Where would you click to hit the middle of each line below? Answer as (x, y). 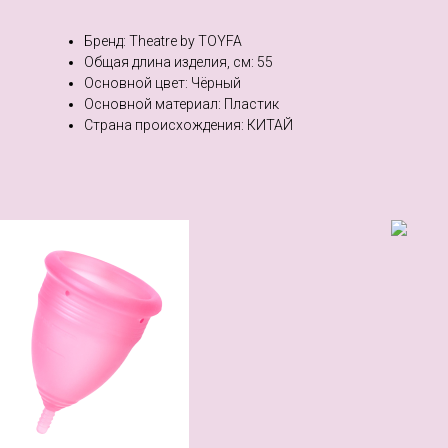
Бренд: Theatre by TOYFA (163, 41)
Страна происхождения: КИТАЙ (188, 125)
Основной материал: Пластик (181, 104)
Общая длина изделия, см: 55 (178, 62)
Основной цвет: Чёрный (162, 83)
